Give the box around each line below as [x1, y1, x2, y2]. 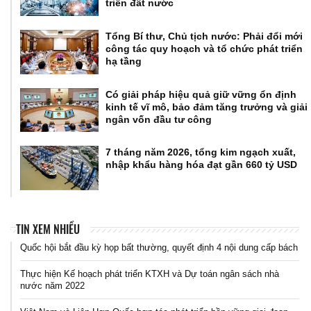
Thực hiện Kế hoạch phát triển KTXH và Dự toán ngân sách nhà [20, 268, 279, 279]
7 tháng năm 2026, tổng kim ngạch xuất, [106, 146, 296, 158]
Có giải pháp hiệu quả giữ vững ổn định [106, 88, 297, 100]
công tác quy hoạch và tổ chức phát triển [106, 42, 303, 54]
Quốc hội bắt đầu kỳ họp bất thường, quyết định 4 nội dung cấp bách [20, 242, 298, 253]
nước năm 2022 [20, 280, 85, 291]
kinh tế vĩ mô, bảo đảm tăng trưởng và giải [106, 101, 308, 112]
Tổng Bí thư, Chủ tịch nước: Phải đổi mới [106, 30, 303, 42]
